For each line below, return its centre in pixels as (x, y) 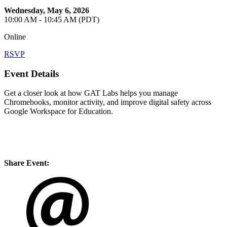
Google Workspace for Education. (59, 111)
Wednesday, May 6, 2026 (47, 10)
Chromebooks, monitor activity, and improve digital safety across (108, 102)
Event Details (31, 73)
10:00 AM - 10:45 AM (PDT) (52, 19)
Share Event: (27, 163)
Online (15, 36)
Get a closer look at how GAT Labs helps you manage (91, 93)
